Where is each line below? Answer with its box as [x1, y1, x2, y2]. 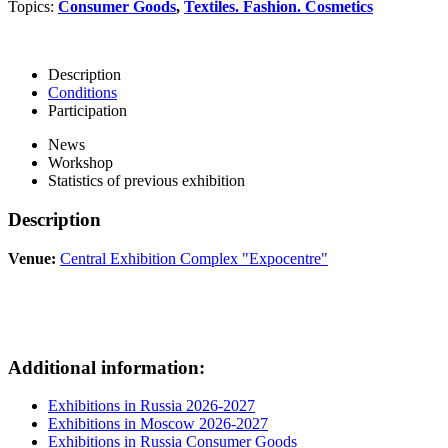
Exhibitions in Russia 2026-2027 [48, 397, 255, 415]
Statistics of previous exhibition [48, 172, 245, 190]
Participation [48, 102, 127, 120]
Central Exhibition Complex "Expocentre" [60, 249, 328, 267]
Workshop [48, 154, 113, 172]
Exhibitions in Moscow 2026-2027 [48, 415, 268, 433]
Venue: [8, 249, 56, 267]
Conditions [48, 84, 117, 102]
